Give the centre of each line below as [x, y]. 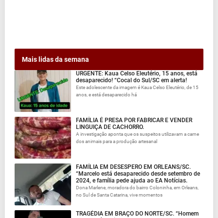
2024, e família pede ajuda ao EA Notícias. [132, 180]
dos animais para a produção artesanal [117, 141]
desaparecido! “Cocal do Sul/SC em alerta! [132, 80]
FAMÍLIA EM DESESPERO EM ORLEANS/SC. [134, 167]
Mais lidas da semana [55, 59]
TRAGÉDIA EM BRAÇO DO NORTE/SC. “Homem [137, 213]
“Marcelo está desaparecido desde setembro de [138, 173]
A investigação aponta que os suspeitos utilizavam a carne [138, 134]
